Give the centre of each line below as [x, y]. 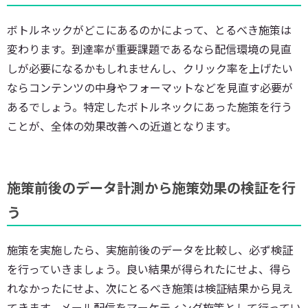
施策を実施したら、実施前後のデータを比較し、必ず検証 [150, 249]
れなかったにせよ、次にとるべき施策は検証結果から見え [150, 288]
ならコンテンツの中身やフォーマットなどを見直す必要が [150, 87]
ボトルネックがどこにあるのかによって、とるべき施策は [149, 29]
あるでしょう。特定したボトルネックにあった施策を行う [150, 106]
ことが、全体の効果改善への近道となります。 [122, 125]
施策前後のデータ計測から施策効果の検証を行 [151, 187]
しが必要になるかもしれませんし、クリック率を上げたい [150, 68]
